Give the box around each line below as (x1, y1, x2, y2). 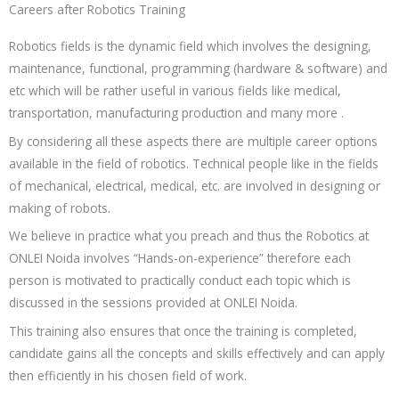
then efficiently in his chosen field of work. (9, 367, 247, 385)
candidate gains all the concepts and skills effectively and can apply (9, 345, 385, 362)
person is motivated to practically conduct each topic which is (9, 272, 351, 289)
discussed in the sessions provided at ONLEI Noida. (9, 294, 301, 312)
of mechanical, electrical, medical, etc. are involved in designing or (9, 176, 380, 194)
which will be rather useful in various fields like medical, (25, 81, 341, 99)
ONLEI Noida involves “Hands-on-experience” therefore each (9, 249, 351, 267)
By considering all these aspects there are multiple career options (9, 132, 378, 150)
